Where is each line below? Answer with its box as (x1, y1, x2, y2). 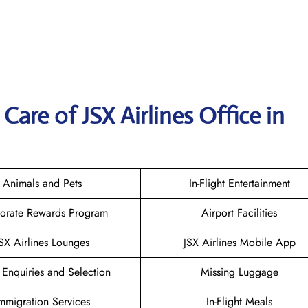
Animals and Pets (3, 175, 82, 191)
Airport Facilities (201, 204, 277, 221)
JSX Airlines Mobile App (183, 234, 296, 250)
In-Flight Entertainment (188, 175, 290, 191)
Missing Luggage (200, 263, 278, 280)
